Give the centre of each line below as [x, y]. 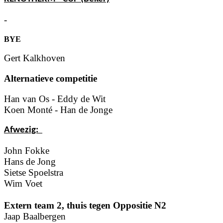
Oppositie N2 [140, 205]
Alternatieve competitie [51, 78]
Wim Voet [23, 183]
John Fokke [27, 150]
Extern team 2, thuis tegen [58, 205]
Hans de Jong [30, 161]
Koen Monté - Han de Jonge [58, 110]
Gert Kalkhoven [35, 58]
